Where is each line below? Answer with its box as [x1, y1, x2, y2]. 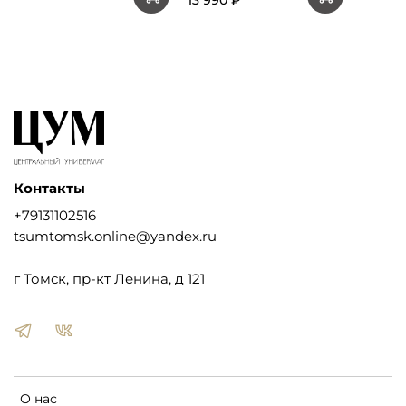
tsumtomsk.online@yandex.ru [14, 227, 217, 245]
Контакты [14, 179, 85, 197]
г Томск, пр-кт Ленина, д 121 [14, 270, 205, 288]
